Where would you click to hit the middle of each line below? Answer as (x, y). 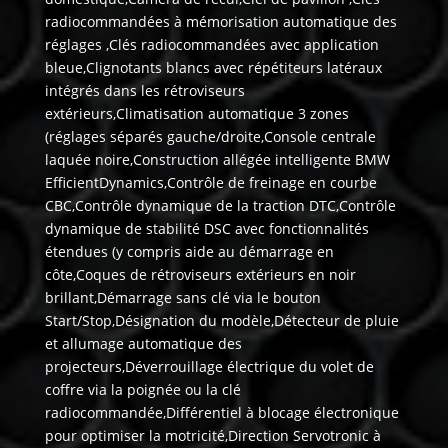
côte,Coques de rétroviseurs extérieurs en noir (200, 275)
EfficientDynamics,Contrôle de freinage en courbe (210, 183)
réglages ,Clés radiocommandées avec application (211, 45)
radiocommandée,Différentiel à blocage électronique (221, 413)
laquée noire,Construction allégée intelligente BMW (217, 160)
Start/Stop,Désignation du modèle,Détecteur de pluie (221, 321)
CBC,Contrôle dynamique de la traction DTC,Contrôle (220, 206)
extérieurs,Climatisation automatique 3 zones (196, 114)
